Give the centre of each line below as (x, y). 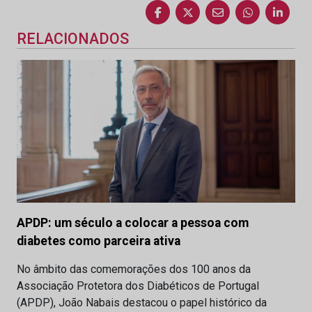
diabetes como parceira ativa (99, 241)
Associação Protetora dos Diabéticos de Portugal (138, 286)
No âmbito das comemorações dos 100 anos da (134, 270)
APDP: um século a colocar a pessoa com (133, 223)
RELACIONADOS (73, 39)
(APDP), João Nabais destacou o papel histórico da (142, 303)
